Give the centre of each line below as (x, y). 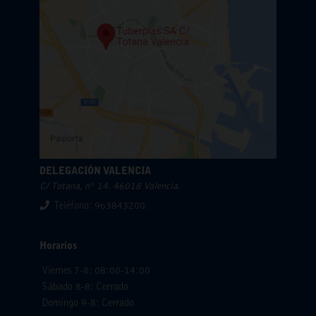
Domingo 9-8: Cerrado (88, 304)
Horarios (58, 247)
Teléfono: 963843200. (101, 206)
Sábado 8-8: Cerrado (85, 287)
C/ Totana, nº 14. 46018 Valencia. (110, 187)
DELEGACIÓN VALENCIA (95, 172)
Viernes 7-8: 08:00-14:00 (96, 271)
